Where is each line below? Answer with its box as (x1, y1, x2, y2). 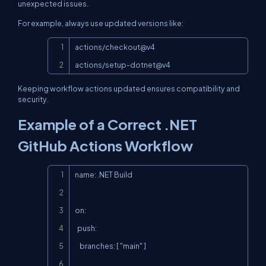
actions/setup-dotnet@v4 (75, 60, 170, 69)
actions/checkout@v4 (75, 42, 155, 52)
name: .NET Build (75, 170, 132, 179)
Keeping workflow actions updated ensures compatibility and (18, 84, 240, 93)
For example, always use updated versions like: (18, 18, 183, 28)
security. (18, 94, 49, 104)
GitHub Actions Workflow (18, 137, 193, 154)
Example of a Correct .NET (18, 115, 197, 133)
